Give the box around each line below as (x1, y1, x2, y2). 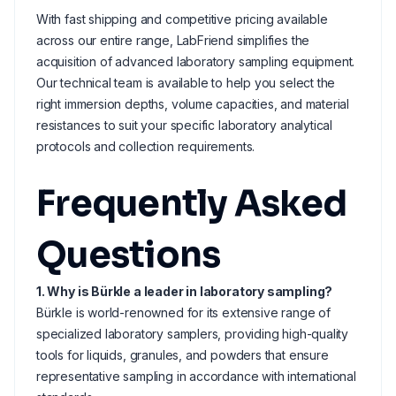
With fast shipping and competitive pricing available (36, 11, 328, 27)
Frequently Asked (36, 181, 347, 226)
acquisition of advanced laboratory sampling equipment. (36, 54, 355, 69)
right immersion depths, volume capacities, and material (36, 96, 350, 111)
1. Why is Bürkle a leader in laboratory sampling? (36, 284, 333, 299)
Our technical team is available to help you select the (36, 75, 336, 90)
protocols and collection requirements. (36, 139, 255, 154)
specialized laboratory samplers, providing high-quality (36, 326, 349, 341)
